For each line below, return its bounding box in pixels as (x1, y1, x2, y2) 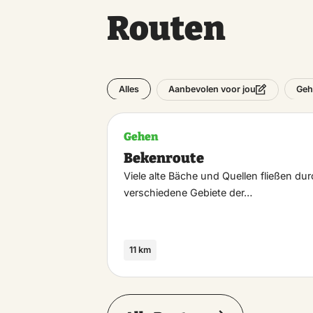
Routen (107, 8, 226, 50)
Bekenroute (124, 149, 205, 166)
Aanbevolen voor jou (168, 84, 256, 95)
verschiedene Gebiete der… (124, 186, 253, 198)
